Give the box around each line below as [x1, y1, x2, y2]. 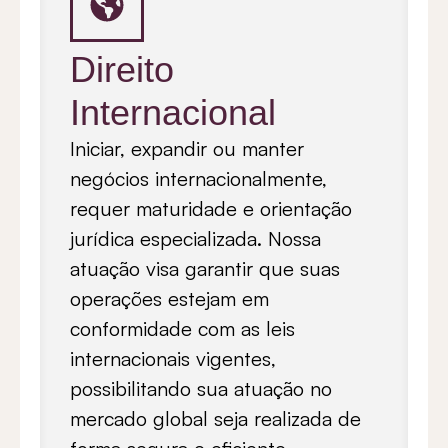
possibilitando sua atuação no [70, 375, 332, 401]
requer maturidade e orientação [70, 195, 352, 221]
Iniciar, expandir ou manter [70, 135, 304, 161]
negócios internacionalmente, [70, 165, 327, 191]
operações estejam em [70, 285, 269, 311]
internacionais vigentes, [70, 345, 276, 371]
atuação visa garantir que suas [70, 255, 340, 281]
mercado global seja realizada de [70, 405, 361, 431]
